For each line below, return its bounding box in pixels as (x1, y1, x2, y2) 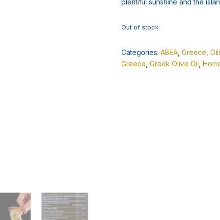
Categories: (121, 48, 161, 56)
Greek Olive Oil (149, 59, 199, 68)
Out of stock (121, 24, 159, 31)
